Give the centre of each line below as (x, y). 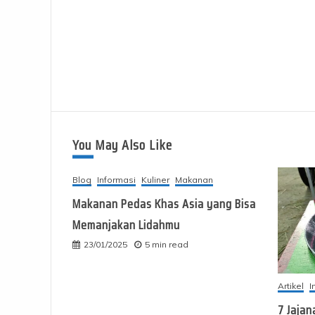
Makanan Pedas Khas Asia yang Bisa (164, 204)
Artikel (291, 285)
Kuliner (155, 180)
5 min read (167, 245)
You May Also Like (122, 145)
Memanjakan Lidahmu (126, 225)
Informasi (116, 180)
